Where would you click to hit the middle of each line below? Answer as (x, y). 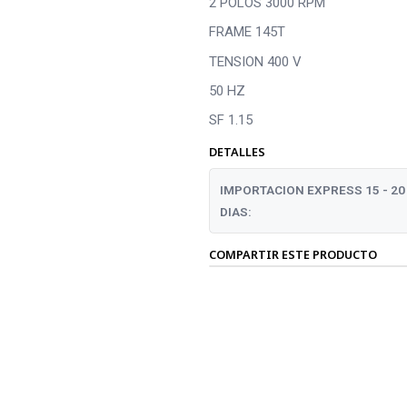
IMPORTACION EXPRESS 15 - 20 (312, 189)
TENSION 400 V (255, 61)
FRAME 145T (247, 32)
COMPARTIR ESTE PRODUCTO (293, 254)
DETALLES (237, 152)
